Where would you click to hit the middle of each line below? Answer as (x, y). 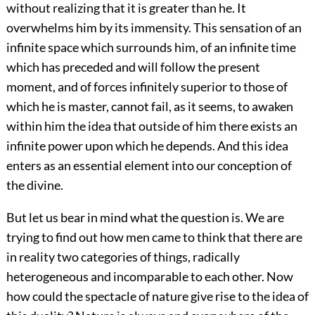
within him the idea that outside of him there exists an (152, 126)
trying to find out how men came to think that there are (154, 237)
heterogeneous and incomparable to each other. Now (149, 277)
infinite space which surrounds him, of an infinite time (151, 47)
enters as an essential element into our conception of (149, 166)
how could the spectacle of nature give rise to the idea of (157, 296)
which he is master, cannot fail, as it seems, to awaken (149, 107)
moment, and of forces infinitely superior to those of (147, 87)
